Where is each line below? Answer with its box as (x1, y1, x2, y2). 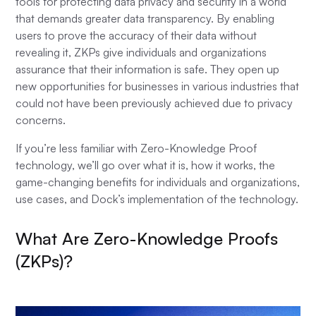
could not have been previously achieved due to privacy (16, 96, 293, 110)
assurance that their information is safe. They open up (16, 62, 280, 76)
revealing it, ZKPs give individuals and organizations (16, 45, 267, 59)
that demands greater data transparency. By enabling (16, 11, 275, 25)
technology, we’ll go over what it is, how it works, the (16, 158, 276, 172)
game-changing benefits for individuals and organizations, (16, 175, 300, 189)
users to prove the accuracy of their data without (16, 28, 257, 42)
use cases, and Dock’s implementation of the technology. (16, 192, 299, 206)
